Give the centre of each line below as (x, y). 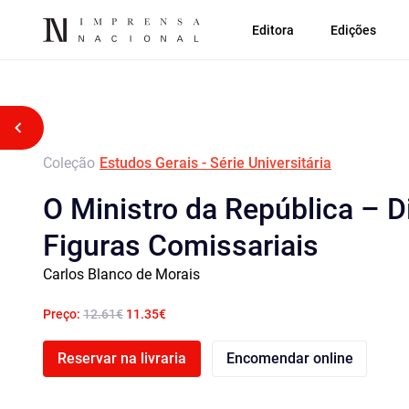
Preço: (63, 314)
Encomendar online (289, 358)
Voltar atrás (64, 127)
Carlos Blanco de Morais (121, 274)
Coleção (69, 163)
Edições (353, 30)
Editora (273, 30)
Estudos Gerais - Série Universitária (215, 163)
